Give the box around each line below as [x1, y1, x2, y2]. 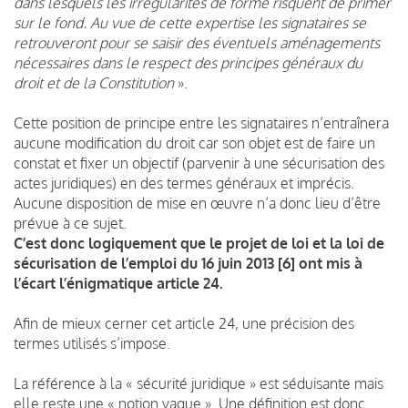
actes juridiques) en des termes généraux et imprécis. [14, 173, 354, 192]
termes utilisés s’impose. [14, 333, 170, 352]
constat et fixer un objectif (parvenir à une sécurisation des [14, 153, 384, 172]
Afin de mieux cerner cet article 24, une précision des [14, 313, 354, 332]
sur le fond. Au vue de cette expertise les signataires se [14, 13, 366, 32]
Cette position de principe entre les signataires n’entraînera [14, 113, 389, 132]
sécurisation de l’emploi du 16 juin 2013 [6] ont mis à [14, 253, 362, 272]
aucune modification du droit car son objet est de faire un [14, 133, 375, 152]
